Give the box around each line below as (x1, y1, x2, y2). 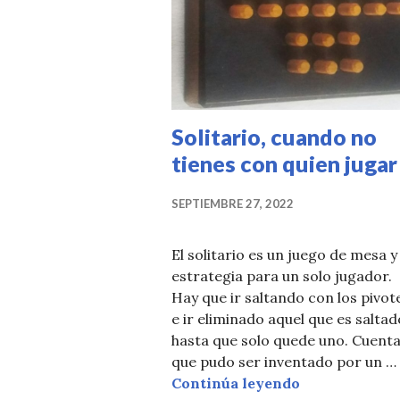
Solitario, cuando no (171, 123, 377, 151)
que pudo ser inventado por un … (171, 353, 396, 371)
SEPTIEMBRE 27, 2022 (171, 196, 294, 212)
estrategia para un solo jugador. (171, 267, 392, 286)
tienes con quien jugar (171, 150, 397, 178)
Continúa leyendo (171, 374, 300, 393)
